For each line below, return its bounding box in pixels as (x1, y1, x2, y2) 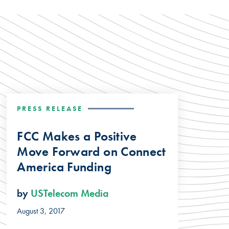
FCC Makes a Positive (17, 127, 137, 145)
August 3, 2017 (17, 205, 65, 217)
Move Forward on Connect (17, 143, 166, 160)
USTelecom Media (31, 187, 109, 200)
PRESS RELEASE (17, 103, 83, 113)
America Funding (17, 158, 111, 175)
